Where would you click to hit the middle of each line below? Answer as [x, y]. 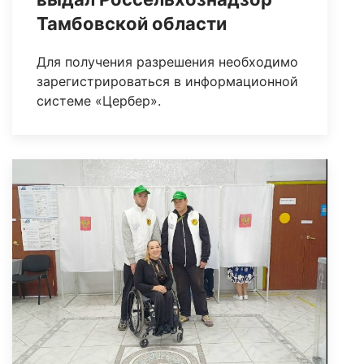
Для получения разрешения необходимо [167, 62]
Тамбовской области [132, 24]
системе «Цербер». [99, 101]
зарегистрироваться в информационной [167, 82]
